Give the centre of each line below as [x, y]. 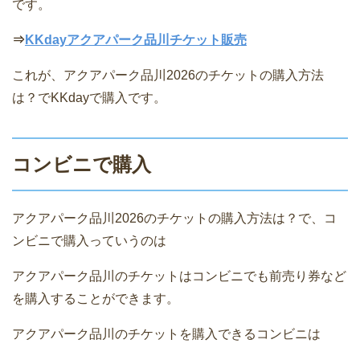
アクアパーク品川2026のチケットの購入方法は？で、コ [174, 218]
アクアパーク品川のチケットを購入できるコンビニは [166, 333]
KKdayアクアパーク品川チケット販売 [136, 39]
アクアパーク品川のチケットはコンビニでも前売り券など [179, 276]
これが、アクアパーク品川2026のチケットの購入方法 [168, 75]
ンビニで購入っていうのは [89, 240]
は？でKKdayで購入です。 [89, 97]
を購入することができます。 [96, 298]
